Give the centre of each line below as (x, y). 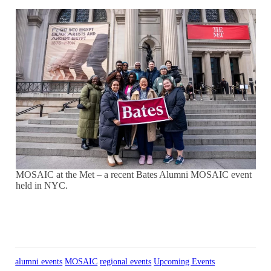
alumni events (39, 262)
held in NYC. (41, 186)
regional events (126, 262)
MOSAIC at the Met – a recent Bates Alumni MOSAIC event (133, 175)
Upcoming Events (184, 262)
